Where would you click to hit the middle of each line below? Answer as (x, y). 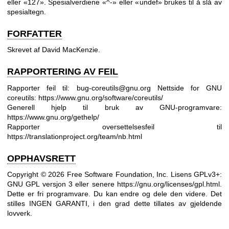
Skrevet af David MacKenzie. (54, 50)
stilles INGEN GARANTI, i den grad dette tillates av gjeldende (114, 204)
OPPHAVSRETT (41, 158)
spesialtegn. (27, 12)
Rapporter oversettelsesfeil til (114, 127)
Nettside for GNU (190, 88)
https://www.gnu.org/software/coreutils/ (101, 97)
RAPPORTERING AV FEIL (63, 72)
